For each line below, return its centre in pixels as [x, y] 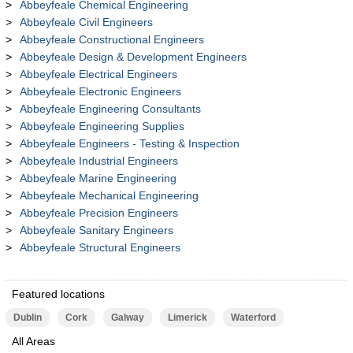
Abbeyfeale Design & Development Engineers [133, 57]
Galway [127, 318]
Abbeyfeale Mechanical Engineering [109, 195]
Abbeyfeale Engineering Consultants [110, 109]
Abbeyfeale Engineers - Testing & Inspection [129, 143]
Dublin [27, 318]
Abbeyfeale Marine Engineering [98, 178]
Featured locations [58, 294]
